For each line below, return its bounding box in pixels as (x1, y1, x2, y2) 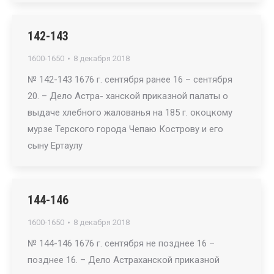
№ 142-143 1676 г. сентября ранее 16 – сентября (28, 74, 232, 85)
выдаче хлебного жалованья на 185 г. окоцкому (28, 107, 232, 118)
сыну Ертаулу (28, 140, 83, 151)
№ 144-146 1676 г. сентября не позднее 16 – (28, 238, 215, 249)
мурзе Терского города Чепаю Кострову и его (28, 124, 223, 135)
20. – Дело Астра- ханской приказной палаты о (28, 91, 228, 102)
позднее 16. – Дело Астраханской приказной (28, 254, 220, 265)
